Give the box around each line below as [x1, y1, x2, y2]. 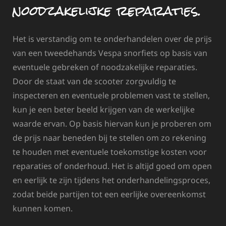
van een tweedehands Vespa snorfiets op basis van [13, 47, 207, 59]
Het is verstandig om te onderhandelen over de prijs [13, 33, 212, 45]
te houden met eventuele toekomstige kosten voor [13, 146, 207, 158]
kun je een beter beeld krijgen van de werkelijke [13, 104, 195, 116]
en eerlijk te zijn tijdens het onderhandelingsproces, [13, 175, 210, 186]
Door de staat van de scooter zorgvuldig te [13, 76, 176, 87]
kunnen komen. [13, 203, 73, 214]
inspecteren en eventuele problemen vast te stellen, [13, 90, 210, 101]
